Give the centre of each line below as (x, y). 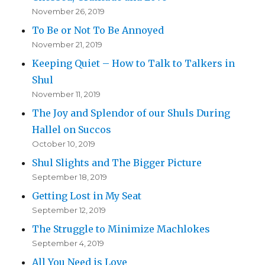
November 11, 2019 (67, 94)
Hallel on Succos (72, 130)
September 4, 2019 (68, 243)
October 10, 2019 (64, 144)
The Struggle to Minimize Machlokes (121, 229)
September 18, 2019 (70, 177)
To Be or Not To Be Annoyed (98, 30)
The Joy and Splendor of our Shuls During (131, 113)
